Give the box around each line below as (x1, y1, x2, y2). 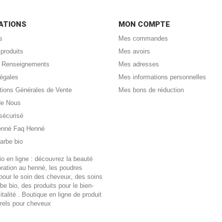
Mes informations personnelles (118, 73, 206, 81)
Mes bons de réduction (118, 86, 184, 94)
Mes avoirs (118, 48, 150, 55)
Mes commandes (118, 35, 168, 42)
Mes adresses (118, 60, 159, 68)
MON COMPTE (118, 20, 170, 29)
